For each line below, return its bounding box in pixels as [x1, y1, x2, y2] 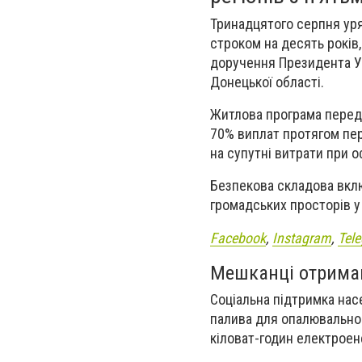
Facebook [210, 229, 266, 246]
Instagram [272, 229, 331, 246]
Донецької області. [210, 74, 324, 90]
